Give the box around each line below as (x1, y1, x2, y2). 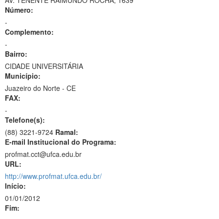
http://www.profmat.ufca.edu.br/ (5, 171, 102, 181)
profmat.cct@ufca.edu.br (5, 149, 82, 159)
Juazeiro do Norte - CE (5, 83, 76, 93)
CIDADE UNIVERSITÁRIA (5, 61, 83, 71)
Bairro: (5, 49, 27, 59)
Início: (5, 181, 26, 191)
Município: (5, 71, 41, 81)
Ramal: (55, 127, 78, 137)
